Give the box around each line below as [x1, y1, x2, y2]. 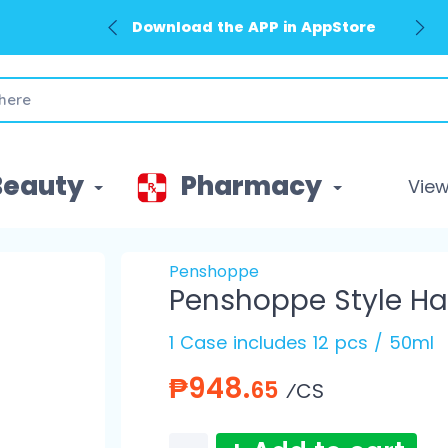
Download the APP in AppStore [132, 17, 376, 38]
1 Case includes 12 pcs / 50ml [168, 330, 434, 356]
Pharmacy [175, 168, 329, 205]
